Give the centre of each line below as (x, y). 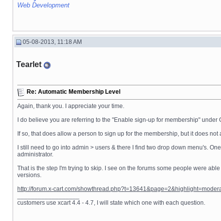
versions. (29, 175)
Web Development (43, 5)
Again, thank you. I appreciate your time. (71, 106)
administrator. (35, 154)
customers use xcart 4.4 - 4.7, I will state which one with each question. (111, 203)
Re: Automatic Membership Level (74, 92)
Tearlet (29, 64)
